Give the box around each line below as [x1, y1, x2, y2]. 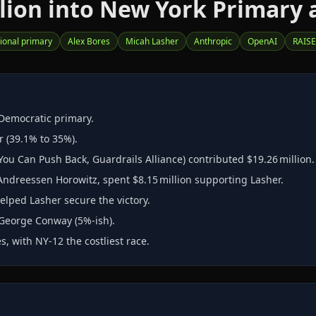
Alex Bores [68, 35, 110, 47]
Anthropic [194, 35, 232, 47]
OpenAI [248, 35, 277, 47]
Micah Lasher [126, 35, 178, 47]
